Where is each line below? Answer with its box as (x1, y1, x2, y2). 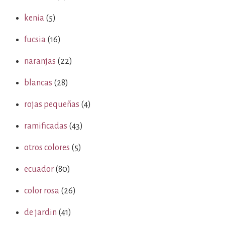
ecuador (24, 165, 54, 174)
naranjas (24, 57, 56, 66)
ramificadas (24, 122, 67, 131)
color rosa (24, 186, 59, 195)
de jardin (24, 208, 57, 217)
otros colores (24, 143, 70, 152)
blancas (24, 78, 52, 87)
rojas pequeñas (24, 100, 79, 109)
